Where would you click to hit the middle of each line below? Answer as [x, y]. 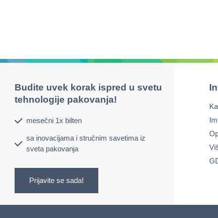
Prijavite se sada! [56, 180]
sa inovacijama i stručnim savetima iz [86, 138]
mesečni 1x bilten [54, 120]
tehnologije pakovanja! [66, 99]
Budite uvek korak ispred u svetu [88, 87]
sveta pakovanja [52, 148]
